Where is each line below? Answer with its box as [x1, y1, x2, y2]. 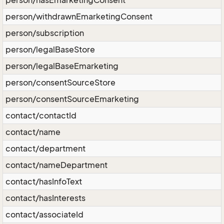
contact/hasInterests [5, 193, 85, 203]
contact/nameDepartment [5, 160, 107, 170]
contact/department [5, 143, 85, 153]
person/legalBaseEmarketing [5, 61, 118, 71]
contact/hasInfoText [5, 176, 82, 186]
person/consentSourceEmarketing [5, 94, 139, 104]
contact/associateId [5, 209, 83, 219]
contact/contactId [5, 110, 76, 120]
